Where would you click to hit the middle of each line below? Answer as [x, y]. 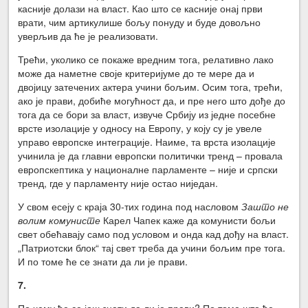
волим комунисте [59, 220]
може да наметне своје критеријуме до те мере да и [136, 73]
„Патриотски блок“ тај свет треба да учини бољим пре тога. [152, 247]
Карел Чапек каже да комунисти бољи [188, 220]
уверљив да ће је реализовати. [88, 35]
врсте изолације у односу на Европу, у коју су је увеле [140, 128]
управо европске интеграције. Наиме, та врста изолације [147, 141]
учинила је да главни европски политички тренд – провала [151, 155]
